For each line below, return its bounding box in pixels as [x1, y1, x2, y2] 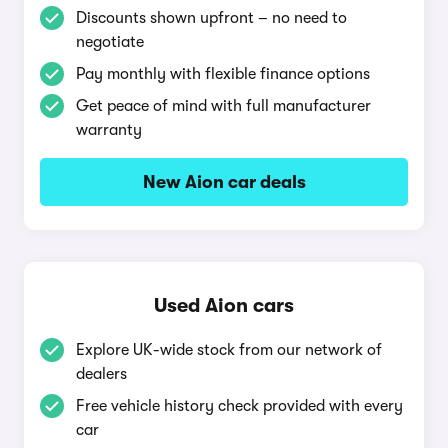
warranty [76, 121, 142, 139]
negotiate [76, 33, 144, 51]
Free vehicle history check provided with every [76, 397, 403, 415]
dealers [76, 365, 127, 383]
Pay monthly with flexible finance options [76, 65, 370, 83]
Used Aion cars [154, 294, 294, 317]
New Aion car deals [142, 172, 306, 192]
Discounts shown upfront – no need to [76, 9, 347, 27]
